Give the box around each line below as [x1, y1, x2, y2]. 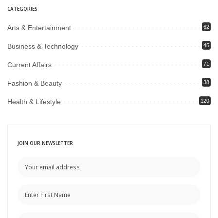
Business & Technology [7, 42, 78, 50]
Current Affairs [7, 60, 52, 69]
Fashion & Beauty [7, 79, 62, 87]
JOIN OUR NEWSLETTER [18, 139, 73, 146]
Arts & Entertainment [7, 23, 71, 32]
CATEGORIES [7, 5, 37, 12]
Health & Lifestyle [7, 97, 61, 106]
